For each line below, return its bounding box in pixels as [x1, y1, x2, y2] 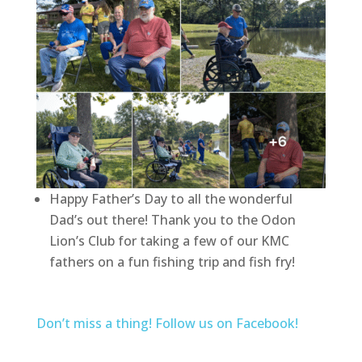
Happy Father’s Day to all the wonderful [48, 189, 293, 208]
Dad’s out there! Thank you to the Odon [48, 210, 296, 229]
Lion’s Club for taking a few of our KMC [48, 231, 289, 250]
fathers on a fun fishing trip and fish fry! [48, 252, 295, 271]
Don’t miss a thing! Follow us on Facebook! [36, 314, 298, 332]
